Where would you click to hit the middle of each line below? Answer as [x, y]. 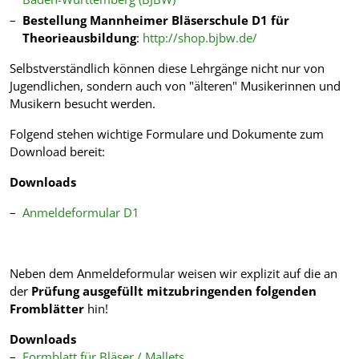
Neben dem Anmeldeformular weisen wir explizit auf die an [173, 273]
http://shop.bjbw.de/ [200, 37]
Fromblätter [47, 308]
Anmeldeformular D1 [81, 212]
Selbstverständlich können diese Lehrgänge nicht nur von [167, 68]
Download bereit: [57, 151]
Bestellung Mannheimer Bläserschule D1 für [156, 20]
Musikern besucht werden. [83, 103]
